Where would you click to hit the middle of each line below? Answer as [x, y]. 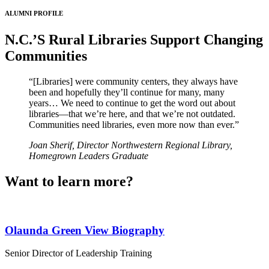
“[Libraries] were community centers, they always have [133, 82]
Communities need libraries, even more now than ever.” [134, 125]
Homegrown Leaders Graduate [89, 156]
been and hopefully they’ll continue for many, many [127, 92]
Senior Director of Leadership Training [78, 253]
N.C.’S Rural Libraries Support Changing [134, 40]
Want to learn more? [69, 182]
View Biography [125, 230]
